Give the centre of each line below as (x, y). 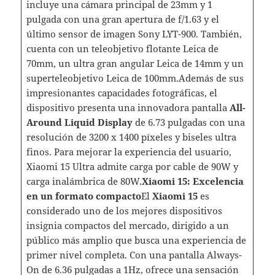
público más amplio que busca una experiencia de (136, 240)
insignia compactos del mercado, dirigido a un (127, 225)
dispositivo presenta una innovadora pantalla (128, 107)
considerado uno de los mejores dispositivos (124, 210)
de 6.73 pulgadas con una (188, 122)
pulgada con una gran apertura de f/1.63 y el (122, 19)
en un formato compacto (83, 196)
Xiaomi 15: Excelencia (192, 181)
